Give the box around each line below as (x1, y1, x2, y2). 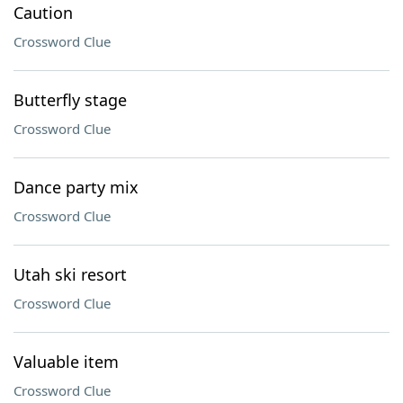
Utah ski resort (13, 264, 127, 285)
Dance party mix (13, 176, 139, 198)
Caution (13, 2, 73, 23)
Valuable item (13, 351, 119, 372)
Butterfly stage (13, 89, 127, 111)
